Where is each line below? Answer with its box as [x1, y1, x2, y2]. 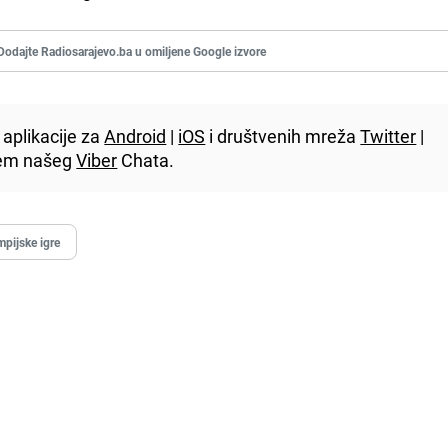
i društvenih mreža [205, 123, 361, 148]
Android [104, 123, 167, 148]
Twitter [360, 123, 417, 148]
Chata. [117, 147, 175, 172]
